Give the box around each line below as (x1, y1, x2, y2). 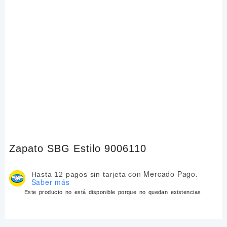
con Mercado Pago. (126, 169, 198, 179)
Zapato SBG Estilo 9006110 (9, 142, 146, 154)
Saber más (31, 177, 70, 187)
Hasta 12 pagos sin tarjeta (31, 170, 126, 178)
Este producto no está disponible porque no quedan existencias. (24, 188, 203, 195)
